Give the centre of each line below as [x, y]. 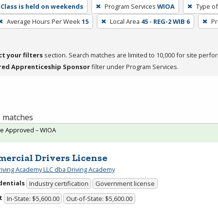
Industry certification [59, 184]
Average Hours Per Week [43, 21]
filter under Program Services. [134, 66]
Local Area [125, 21]
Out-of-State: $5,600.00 [100, 198]
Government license [125, 184]
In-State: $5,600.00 [33, 198]
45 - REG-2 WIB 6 [165, 21]
